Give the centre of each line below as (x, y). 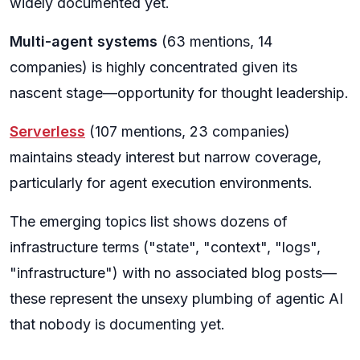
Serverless (47, 131)
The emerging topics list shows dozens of (149, 221)
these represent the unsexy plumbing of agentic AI (176, 299)
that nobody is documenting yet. (117, 324)
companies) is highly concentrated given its (153, 67)
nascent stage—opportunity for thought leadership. (179, 93)
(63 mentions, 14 (215, 41)
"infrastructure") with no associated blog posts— (173, 273)
